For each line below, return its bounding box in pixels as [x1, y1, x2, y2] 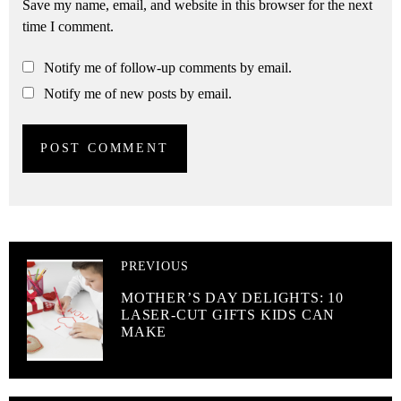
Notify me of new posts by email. [44, 86, 232, 102]
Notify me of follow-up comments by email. [44, 60, 292, 76]
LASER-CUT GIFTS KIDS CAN [121, 307, 336, 323]
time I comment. [22, 19, 114, 35]
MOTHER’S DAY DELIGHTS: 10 [121, 290, 345, 306]
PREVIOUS [121, 260, 189, 274]
